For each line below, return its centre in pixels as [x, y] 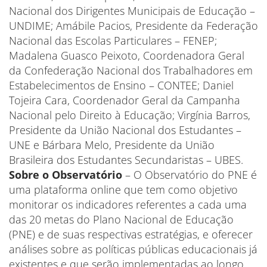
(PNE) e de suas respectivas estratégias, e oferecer [131, 234]
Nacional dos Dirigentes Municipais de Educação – [132, 11]
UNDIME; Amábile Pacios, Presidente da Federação [133, 26]
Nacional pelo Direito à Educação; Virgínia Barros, [130, 115]
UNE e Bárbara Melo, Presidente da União [112, 145]
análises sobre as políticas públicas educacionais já [133, 249]
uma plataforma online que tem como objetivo [123, 190]
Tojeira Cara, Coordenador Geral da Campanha [125, 100]
